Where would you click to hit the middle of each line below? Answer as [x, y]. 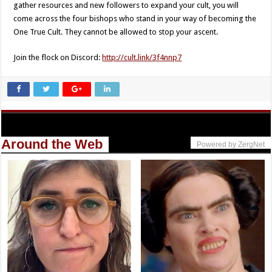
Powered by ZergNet [230, 144]
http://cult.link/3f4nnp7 [142, 57]
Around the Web [52, 144]
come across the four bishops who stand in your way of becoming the [135, 18]
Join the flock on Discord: [58, 57]
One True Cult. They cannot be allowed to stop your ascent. [116, 32]
